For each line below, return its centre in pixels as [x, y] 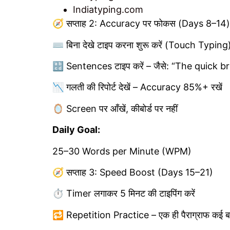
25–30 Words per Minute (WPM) [122, 151]
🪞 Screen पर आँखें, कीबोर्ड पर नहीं [115, 108]
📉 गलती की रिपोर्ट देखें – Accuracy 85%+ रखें [137, 87]
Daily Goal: [76, 130]
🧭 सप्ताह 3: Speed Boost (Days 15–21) [133, 172]
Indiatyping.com [108, 10]
